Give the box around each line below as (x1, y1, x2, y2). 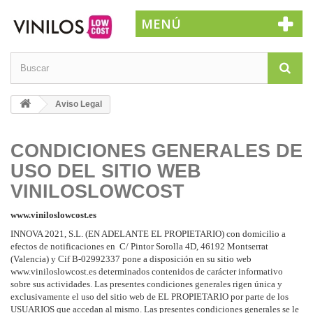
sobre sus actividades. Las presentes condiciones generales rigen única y (10, 278, 282, 289)
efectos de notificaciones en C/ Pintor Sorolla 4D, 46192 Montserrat (10, 240, 268, 252)
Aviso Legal (53, 99, 102, 109)
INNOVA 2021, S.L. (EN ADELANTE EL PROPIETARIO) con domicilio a (10, 228, 286, 239)
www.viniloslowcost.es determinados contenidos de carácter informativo (10, 265, 283, 277)
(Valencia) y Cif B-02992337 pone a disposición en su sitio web (10, 253, 252, 264)
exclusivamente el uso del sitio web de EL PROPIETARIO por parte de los (10, 291, 289, 302)
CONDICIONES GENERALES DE (10, 140, 303, 161)
